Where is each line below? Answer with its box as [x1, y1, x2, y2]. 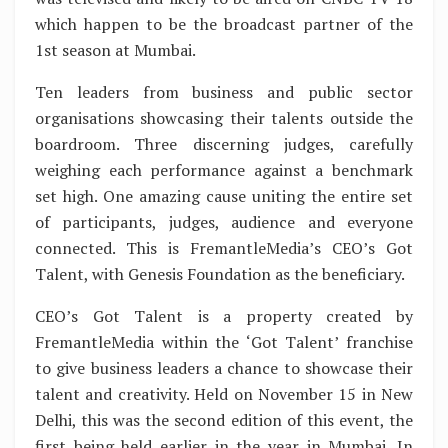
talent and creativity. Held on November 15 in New [35, 382, 413, 405]
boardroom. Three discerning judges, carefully [35, 132, 413, 155]
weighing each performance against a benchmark [35, 158, 413, 181]
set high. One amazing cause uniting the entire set [35, 184, 413, 207]
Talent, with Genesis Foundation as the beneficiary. [35, 262, 405, 285]
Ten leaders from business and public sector [35, 80, 413, 103]
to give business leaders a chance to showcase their [35, 356, 413, 379]
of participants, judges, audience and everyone [35, 210, 413, 233]
